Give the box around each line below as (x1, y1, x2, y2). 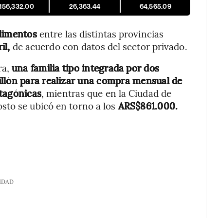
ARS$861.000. (118, 99, 178, 112)
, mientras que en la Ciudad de (41, 87, 172, 99)
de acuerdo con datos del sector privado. (10, 40, 187, 53)
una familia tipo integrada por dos (12, 61, 160, 74)
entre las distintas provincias (36, 27, 164, 40)
